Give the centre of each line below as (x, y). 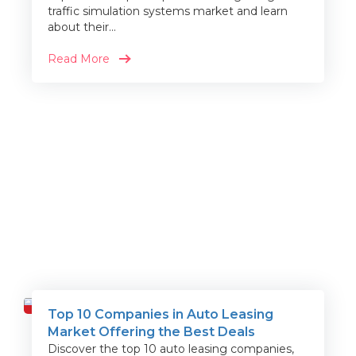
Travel (48, 317)
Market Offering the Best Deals (151, 332)
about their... (82, 27)
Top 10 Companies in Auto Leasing (161, 315)
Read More (79, 59)
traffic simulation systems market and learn (168, 12)
